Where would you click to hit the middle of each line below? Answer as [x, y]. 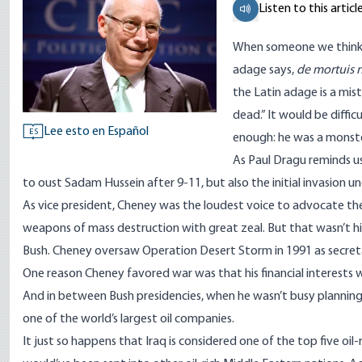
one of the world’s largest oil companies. [128, 319]
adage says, [265, 70]
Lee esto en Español [96, 132]
